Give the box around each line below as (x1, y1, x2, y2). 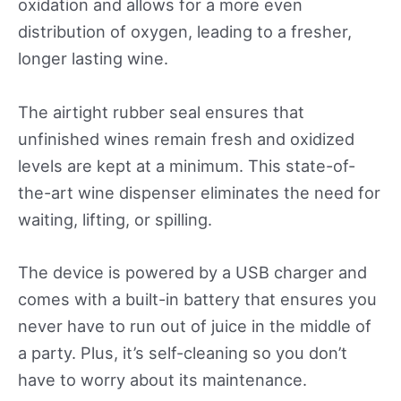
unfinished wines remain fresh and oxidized (18, 128, 354, 149)
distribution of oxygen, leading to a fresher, (18, 21, 352, 42)
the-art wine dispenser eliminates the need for (18, 182, 380, 202)
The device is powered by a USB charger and (18, 261, 367, 282)
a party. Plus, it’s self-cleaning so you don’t (18, 342, 347, 363)
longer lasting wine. (18, 48, 168, 69)
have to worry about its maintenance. (18, 369, 307, 389)
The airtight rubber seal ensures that (18, 101, 304, 122)
